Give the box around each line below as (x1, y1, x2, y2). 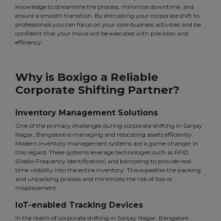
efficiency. (15, 38, 43, 46)
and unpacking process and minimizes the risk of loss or (15, 175, 173, 183)
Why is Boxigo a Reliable (15, 70, 158, 84)
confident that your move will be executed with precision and (15, 30, 188, 37)
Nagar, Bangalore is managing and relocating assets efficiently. (15, 131, 193, 139)
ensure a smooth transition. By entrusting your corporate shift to (15, 12, 199, 20)
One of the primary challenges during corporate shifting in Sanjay (15, 122, 202, 130)
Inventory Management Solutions (15, 108, 158, 118)
